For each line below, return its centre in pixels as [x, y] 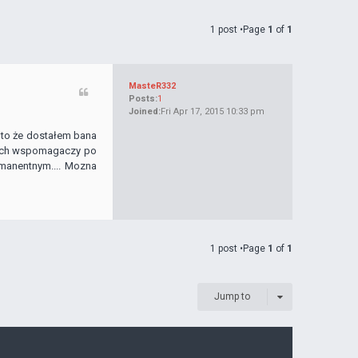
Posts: [143, 99]
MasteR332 [152, 86]
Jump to [232, 297]
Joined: [145, 111]
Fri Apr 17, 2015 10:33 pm [213, 111]
